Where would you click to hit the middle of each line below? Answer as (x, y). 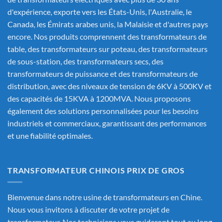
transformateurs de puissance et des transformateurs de (103, 74)
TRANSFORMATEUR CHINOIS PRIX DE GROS (96, 170)
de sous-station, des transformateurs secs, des (85, 61)
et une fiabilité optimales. (50, 136)
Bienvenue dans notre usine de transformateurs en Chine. (105, 197)
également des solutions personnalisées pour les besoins (103, 111)
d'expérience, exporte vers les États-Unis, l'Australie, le (100, 12)
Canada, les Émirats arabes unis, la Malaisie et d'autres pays (108, 24)
